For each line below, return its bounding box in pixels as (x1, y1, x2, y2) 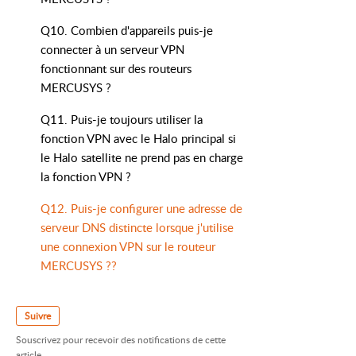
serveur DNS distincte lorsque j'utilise (41, 219, 234, 235)
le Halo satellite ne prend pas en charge (41, 149, 243, 165)
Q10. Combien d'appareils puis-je (41, 22, 213, 38)
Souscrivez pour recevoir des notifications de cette (16, 333, 226, 347)
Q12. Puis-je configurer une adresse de (41, 200, 242, 216)
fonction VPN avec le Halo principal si (41, 130, 236, 146)
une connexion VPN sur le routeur (41, 238, 215, 254)
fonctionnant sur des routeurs (41, 60, 192, 76)
